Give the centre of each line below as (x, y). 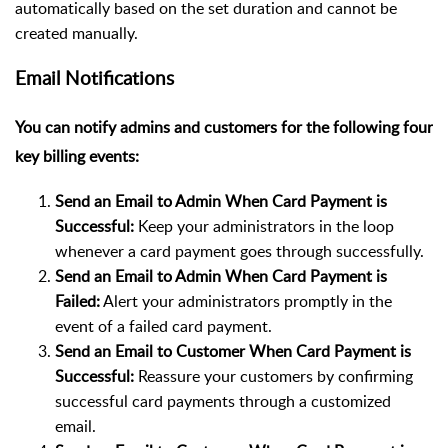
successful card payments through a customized (223, 400)
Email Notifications (94, 78)
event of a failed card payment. (163, 325)
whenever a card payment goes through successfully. (239, 250)
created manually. (76, 32)
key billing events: (77, 156)
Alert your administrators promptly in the (246, 300)
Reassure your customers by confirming (273, 375)
